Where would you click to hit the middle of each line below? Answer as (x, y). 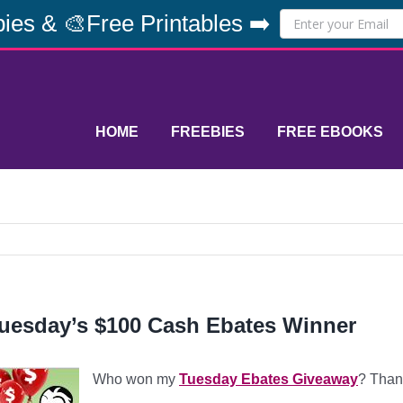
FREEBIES (208, 132)
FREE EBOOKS (330, 132)
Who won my (136, 379)
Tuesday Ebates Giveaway (269, 379)
